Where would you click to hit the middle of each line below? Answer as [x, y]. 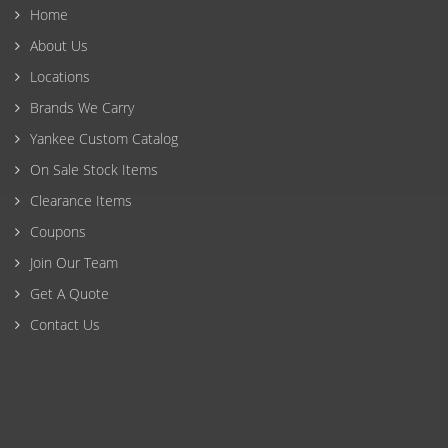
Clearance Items [81, 201]
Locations [60, 77]
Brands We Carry [82, 108]
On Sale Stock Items [94, 170]
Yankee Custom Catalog [104, 139]
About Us [59, 46]
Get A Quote [69, 294]
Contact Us [65, 325]
